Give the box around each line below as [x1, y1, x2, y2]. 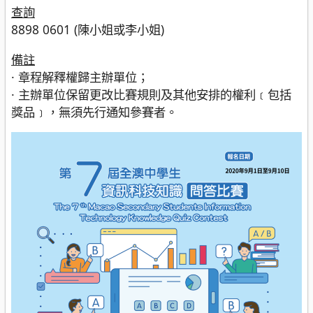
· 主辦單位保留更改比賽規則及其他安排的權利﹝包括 [11, 85, 291, 103]
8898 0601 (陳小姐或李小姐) [11, 21, 164, 38]
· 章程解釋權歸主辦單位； [11, 68, 149, 85]
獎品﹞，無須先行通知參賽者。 [11, 103, 177, 120]
